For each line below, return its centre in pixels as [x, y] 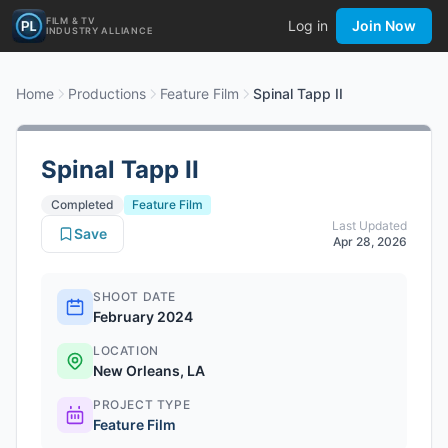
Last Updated [369, 225]
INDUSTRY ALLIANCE [99, 30]
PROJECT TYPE [142, 404]
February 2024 [143, 316]
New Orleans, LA [149, 370]
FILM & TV [71, 20]
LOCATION [126, 350]
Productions [107, 93]
